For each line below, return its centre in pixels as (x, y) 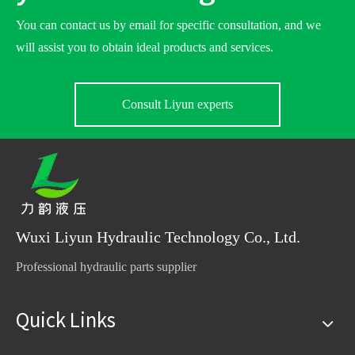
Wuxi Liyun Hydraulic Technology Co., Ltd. (158, 237)
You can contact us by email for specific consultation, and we (168, 25)
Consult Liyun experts (177, 105)
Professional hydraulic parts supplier (106, 267)
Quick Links (66, 319)
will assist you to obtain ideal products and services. (145, 48)
